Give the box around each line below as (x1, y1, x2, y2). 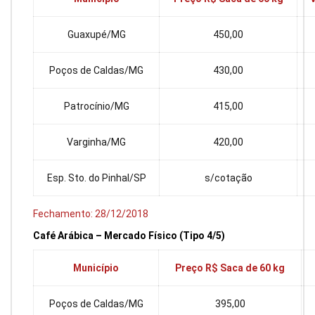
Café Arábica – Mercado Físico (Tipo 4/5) (33, 229, 225, 241)
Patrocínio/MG (63, 101, 129, 112)
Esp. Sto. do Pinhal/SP (46, 172, 146, 184)
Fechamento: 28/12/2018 (33, 208, 148, 220)
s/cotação (204, 172, 252, 184)
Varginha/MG (67, 136, 126, 148)
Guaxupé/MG (67, 29, 126, 41)
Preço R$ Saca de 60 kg (175, 262, 285, 274)
